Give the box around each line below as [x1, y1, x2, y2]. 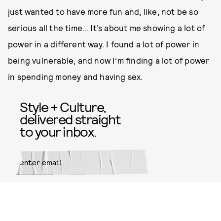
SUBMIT [115, 184, 148, 195]
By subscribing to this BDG [16, 204, 76, 211]
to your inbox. [20, 123, 97, 140]
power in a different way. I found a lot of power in [8, 39, 200, 49]
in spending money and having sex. [8, 72, 143, 82]
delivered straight [20, 110, 121, 128]
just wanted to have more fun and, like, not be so [8, 6, 198, 17]
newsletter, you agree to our [16, 210, 82, 216]
